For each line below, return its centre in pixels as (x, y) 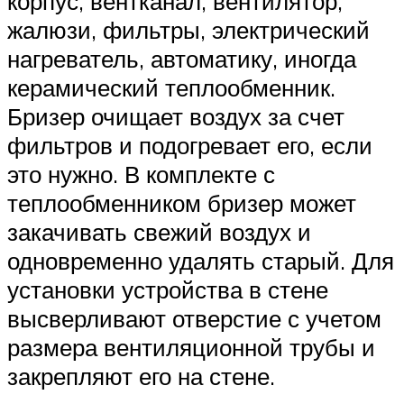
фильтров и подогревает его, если (190, 146)
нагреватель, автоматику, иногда (182, 59)
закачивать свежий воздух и (159, 232)
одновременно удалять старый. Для (201, 261)
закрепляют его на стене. (141, 376)
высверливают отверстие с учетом (194, 319)
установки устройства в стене (168, 290)
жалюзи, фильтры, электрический (188, 30)
